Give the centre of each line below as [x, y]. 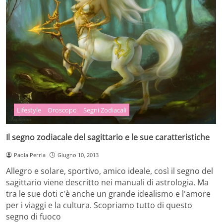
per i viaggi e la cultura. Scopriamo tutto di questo [99, 205]
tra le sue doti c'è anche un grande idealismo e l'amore [108, 194]
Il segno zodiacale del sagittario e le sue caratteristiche [108, 137]
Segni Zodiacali [105, 110]
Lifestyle [29, 110]
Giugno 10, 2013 [78, 155]
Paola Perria [29, 155]
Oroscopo [62, 110]
